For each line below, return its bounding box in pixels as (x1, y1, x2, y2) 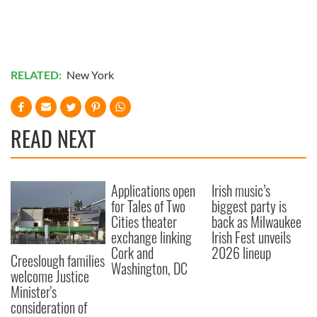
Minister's (11, 281, 57, 303)
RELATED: (11, 68, 64, 82)
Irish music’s (212, 180, 271, 202)
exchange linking (111, 226, 192, 248)
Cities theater (111, 211, 178, 233)
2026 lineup (212, 242, 272, 264)
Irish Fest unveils (212, 226, 292, 248)
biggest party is (212, 195, 287, 217)
